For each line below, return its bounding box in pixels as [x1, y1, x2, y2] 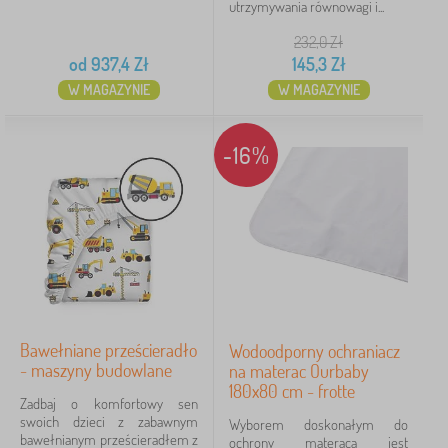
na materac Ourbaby [229, 360, 369, 382]
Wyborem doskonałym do [229, 415, 408, 434]
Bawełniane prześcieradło [20, 339, 197, 361]
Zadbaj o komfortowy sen [20, 394, 198, 413]
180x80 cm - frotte [229, 380, 355, 402]
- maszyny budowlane [20, 359, 172, 381]
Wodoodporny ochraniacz [229, 340, 400, 362]
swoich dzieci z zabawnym [20, 412, 198, 431]
